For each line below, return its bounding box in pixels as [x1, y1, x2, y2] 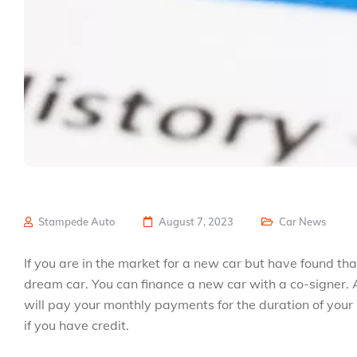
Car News [279, 215, 326, 228]
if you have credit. [24, 317, 129, 333]
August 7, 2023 [159, 215, 233, 228]
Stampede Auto [36, 215, 116, 228]
